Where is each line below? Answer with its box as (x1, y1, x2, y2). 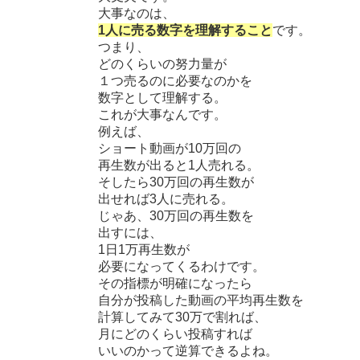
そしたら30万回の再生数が (98, 174, 254, 189)
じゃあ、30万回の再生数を (98, 208, 254, 223)
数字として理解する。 (98, 90, 227, 104)
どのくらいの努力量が (98, 56, 227, 71)
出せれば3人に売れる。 (98, 191, 234, 206)
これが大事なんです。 (98, 107, 227, 121)
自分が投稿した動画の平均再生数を (98, 292, 304, 307)
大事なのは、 (98, 6, 175, 20)
